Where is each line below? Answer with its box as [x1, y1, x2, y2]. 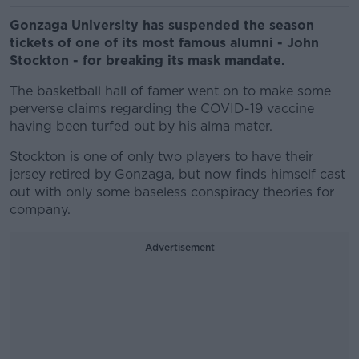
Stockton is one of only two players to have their [10, 149, 313, 164]
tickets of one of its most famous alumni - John [10, 35, 319, 50]
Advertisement [144, 241, 215, 253]
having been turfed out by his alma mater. [10, 119, 272, 134]
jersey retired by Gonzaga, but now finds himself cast [10, 167, 345, 182]
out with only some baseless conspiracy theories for [10, 184, 334, 200]
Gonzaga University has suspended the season [10, 18, 314, 33]
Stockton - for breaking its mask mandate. [10, 53, 289, 68]
